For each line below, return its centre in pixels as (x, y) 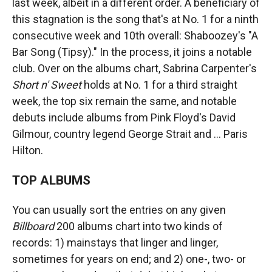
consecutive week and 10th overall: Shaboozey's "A (135, 36)
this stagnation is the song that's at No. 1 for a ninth (135, 19)
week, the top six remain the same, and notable (124, 101)
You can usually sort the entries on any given (119, 210)
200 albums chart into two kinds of (138, 226)
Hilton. (28, 150)
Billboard (33, 226)
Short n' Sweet (47, 85)
